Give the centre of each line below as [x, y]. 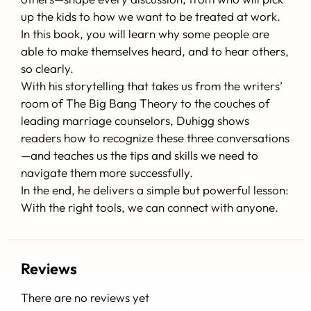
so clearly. [47, 69]
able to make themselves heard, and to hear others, [155, 51]
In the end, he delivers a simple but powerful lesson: [155, 190]
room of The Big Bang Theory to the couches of [145, 103]
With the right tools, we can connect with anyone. [150, 208]
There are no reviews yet [85, 297]
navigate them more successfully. [107, 173]
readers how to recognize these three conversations [155, 138]
